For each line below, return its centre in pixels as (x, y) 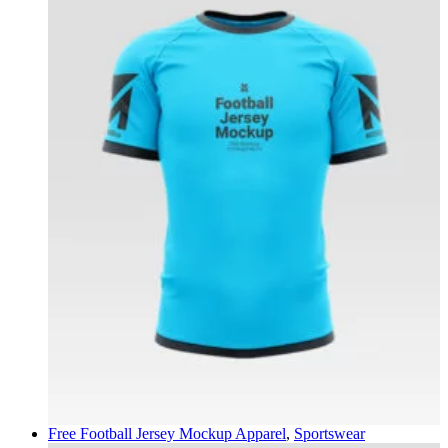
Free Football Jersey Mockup (141, 434)
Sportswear (329, 434)
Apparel (260, 434)
